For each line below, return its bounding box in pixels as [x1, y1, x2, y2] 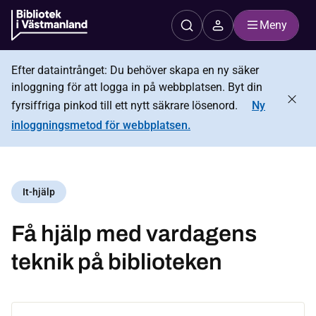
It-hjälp [23, 186, 55, 197]
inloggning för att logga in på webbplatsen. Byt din [11, 80, 262, 94]
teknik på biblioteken [11, 250, 222, 274]
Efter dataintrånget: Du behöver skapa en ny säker [11, 63, 259, 77]
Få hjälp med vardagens [11, 221, 257, 246]
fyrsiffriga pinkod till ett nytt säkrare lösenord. [11, 99, 241, 112]
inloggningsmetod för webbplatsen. [11, 119, 190, 132]
